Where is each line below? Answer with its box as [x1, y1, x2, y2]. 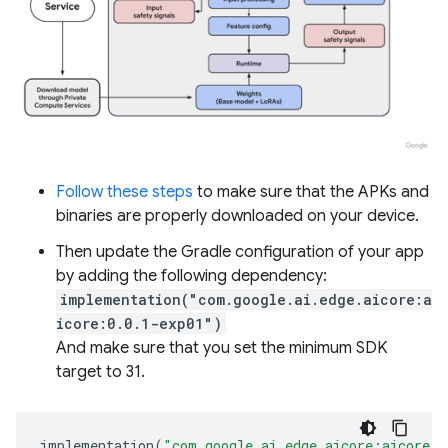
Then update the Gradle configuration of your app [56, 241, 424, 262]
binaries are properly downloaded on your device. [56, 205, 419, 226]
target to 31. [56, 361, 145, 382]
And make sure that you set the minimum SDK [56, 337, 387, 358]
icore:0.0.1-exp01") [56, 313, 222, 333]
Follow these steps [56, 181, 193, 202]
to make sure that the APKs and [193, 181, 429, 202]
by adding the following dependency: [56, 265, 327, 286]
